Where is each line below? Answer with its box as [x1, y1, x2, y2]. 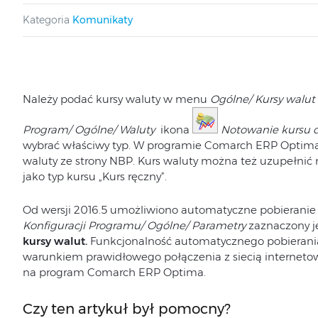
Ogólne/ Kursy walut [209, 92, 315, 106]
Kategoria [22, 13, 70, 26]
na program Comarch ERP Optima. [22, 265, 206, 279]
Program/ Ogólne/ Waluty [22, 123, 155, 136]
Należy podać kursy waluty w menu [22, 92, 210, 106]
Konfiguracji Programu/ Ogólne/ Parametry [22, 219, 246, 232]
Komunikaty [72, 13, 133, 26]
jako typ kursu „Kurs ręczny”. [22, 170, 167, 183]
